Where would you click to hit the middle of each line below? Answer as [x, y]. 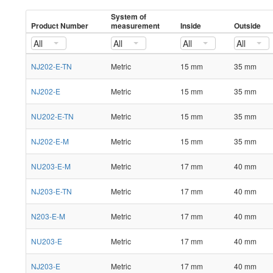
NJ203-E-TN [51, 191]
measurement [135, 26]
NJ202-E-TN [51, 66]
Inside [191, 26]
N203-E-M [48, 216]
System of [129, 16]
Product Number [60, 26]
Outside [247, 26]
